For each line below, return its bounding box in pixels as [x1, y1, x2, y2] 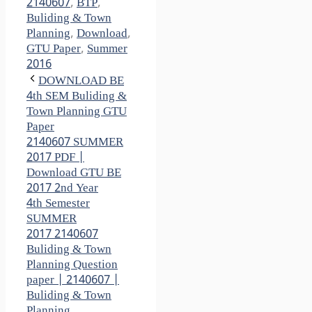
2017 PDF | [26, 150, 84, 166]
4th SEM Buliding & [26, 89, 127, 105]
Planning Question [26, 258, 118, 274]
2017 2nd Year [26, 181, 98, 197]
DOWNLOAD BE [38, 74, 124, 90]
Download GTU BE [26, 166, 121, 182]
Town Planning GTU [26, 104, 127, 120]
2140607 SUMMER [26, 135, 123, 151]
